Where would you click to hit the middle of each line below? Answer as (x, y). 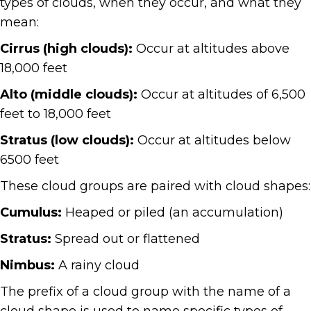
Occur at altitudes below (212, 141)
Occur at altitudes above (211, 49)
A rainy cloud (97, 266)
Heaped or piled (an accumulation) (173, 213)
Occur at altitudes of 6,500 (221, 95)
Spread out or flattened (126, 239)
